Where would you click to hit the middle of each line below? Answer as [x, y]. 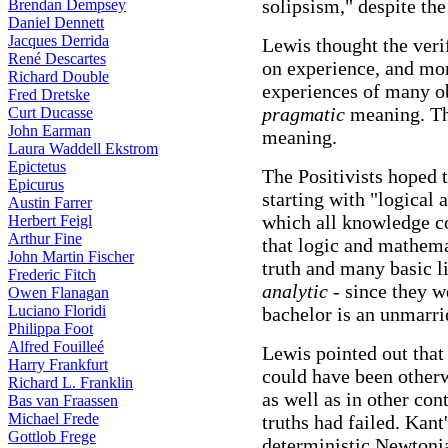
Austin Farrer [50, 202]
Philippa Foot [50, 328]
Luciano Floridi [57, 310]
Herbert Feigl [50, 220]
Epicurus [36, 184]
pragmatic [303, 114]
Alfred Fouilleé [56, 346]
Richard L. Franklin [70, 382]
